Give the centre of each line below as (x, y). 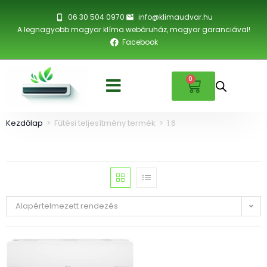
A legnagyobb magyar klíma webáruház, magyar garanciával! (133, 30)
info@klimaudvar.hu (175, 17)
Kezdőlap (24, 123)
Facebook (140, 42)
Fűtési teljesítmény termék (105, 123)
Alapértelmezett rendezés (67, 206)
